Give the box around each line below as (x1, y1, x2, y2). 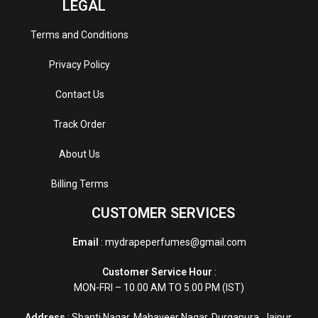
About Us (59, 148, 100, 160)
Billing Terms (50, 177, 109, 190)
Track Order (53, 118, 106, 130)
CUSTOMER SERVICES (92, 204, 235, 221)
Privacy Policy (49, 58, 110, 70)
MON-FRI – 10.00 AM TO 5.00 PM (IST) (74, 281, 244, 293)
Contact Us (55, 88, 104, 100)
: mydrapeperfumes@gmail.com (98, 236, 246, 248)
